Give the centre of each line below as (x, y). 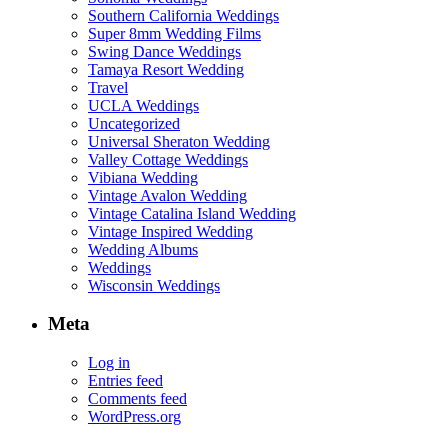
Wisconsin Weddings (154, 285)
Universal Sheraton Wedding (179, 141)
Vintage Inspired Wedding (170, 231)
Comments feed (137, 399)
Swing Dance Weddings (164, 51)
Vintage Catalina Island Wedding (192, 213)
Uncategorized (134, 123)
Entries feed (125, 381)
